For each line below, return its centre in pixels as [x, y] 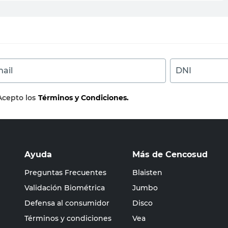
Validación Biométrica [65, 188]
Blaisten [147, 173]
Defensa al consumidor [67, 203]
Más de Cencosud [170, 154]
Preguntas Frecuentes [65, 173]
